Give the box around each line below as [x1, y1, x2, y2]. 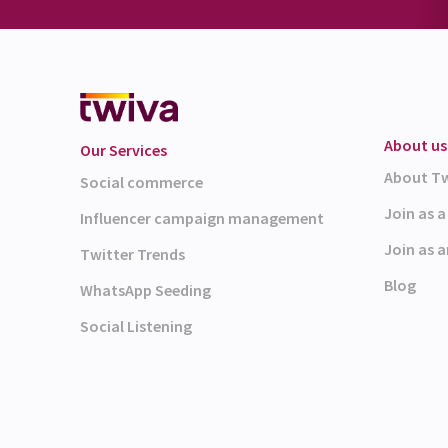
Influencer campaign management [80, 208, 324, 229]
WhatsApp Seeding [80, 280, 211, 301]
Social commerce [80, 172, 203, 193]
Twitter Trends [80, 244, 185, 265]
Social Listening [80, 316, 192, 337]
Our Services [80, 140, 167, 161]
